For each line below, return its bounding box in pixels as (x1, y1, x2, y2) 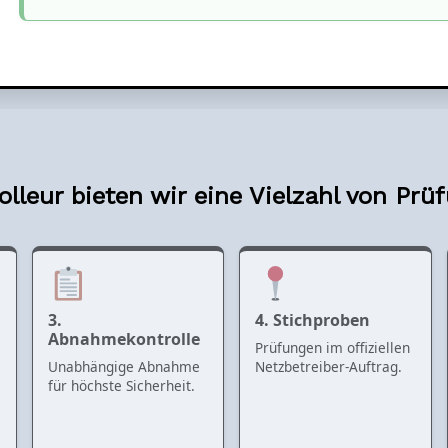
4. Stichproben (255, 308, 371, 331)
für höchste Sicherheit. (48, 375, 196, 395)
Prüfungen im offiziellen (255, 337, 411, 357)
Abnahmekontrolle (48, 327, 201, 350)
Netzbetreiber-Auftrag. (255, 356, 403, 376)
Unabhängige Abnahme (48, 356, 201, 376)
